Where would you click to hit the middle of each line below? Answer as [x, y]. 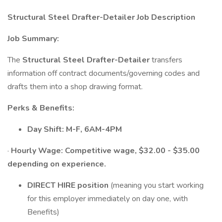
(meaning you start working [157, 185]
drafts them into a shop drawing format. [75, 87]
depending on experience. [57, 164]
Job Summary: [33, 39]
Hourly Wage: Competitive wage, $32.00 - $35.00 [104, 151]
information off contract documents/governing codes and [104, 73]
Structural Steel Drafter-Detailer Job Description [101, 17]
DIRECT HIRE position [69, 185]
